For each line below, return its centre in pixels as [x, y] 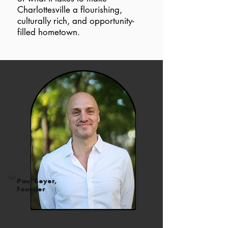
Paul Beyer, [37, 181]
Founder [31, 189]
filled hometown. [50, 32]
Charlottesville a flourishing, [70, 10]
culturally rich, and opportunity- [76, 21]
